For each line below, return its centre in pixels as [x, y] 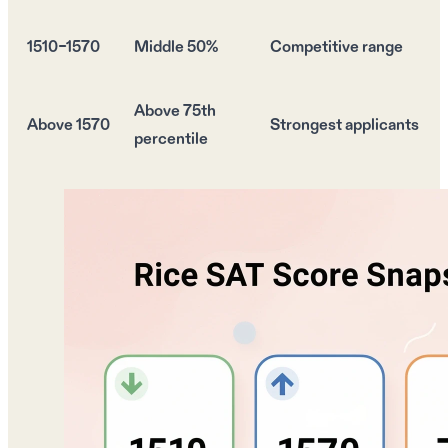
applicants [380, 126]
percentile [171, 140]
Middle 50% [176, 48]
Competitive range [336, 48]
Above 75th [175, 112]
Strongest [306, 126]
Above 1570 [68, 126]
